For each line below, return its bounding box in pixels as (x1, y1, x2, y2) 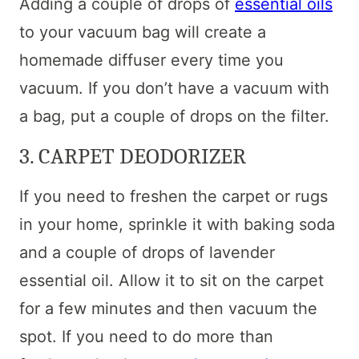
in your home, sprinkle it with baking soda (19, 215, 335, 235)
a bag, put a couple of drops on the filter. (19, 107, 329, 127)
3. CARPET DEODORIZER (19, 143, 246, 170)
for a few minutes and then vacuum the (19, 299, 317, 319)
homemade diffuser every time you (19, 50, 284, 71)
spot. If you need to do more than (19, 327, 273, 347)
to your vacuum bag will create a (19, 22, 266, 42)
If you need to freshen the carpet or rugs (19, 187, 328, 207)
